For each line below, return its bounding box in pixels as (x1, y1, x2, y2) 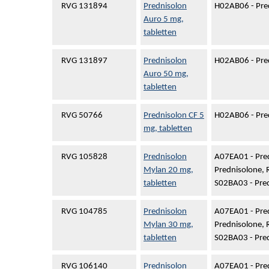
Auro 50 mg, (144, 69, 189, 79)
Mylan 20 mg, (144, 165, 193, 175)
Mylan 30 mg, (144, 220, 193, 229)
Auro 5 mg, (144, 14, 184, 24)
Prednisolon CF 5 (144, 110, 204, 120)
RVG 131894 (61, 1, 107, 11)
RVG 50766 (61, 110, 103, 120)
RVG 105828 (61, 152, 107, 162)
